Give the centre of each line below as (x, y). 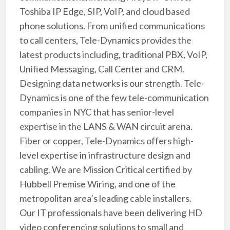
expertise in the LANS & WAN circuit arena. (106, 127)
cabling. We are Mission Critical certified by (106, 170)
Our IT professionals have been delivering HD (111, 213)
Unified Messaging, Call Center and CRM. (102, 69)
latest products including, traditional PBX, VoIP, (113, 55)
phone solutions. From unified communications (112, 26)
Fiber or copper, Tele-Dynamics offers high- (106, 141)
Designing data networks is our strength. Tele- (112, 83)
